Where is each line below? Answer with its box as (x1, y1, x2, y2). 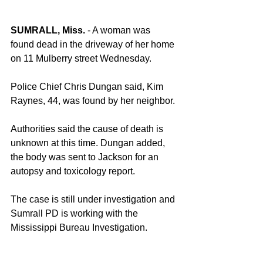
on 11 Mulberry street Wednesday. (11, 53, 151, 63)
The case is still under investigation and (11, 194, 177, 204)
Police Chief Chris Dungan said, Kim (11, 81, 166, 92)
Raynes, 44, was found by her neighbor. (11, 95, 175, 106)
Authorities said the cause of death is (11, 123, 166, 134)
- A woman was (85, 25, 153, 35)
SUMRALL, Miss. (11, 25, 85, 35)
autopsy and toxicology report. (11, 166, 135, 176)
